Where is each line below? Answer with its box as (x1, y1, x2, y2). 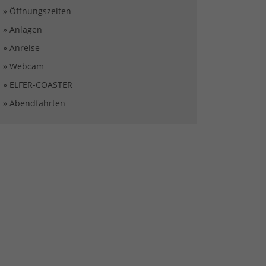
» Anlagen (3, 23, 42, 35)
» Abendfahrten (3, 97, 65, 109)
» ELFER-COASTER (3, 78, 72, 90)
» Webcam (3, 60, 44, 72)
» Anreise (3, 42, 40, 53)
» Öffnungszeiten (3, 5, 71, 17)
